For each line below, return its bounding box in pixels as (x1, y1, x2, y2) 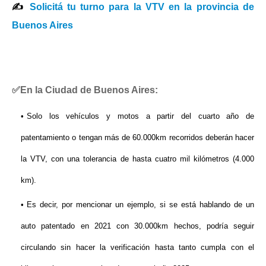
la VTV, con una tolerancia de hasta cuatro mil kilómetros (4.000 (21, 154, 254, 164)
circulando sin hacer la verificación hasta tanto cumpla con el (21, 243, 254, 252)
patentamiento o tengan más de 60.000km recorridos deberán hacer (21, 133, 254, 142)
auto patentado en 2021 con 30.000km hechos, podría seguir (21, 221, 254, 231)
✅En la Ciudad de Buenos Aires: (12, 85, 158, 96)
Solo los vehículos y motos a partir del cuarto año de (27, 112, 254, 121)
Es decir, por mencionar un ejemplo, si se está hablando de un (27, 200, 254, 210)
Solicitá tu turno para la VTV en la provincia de (29, 2, 255, 12)
